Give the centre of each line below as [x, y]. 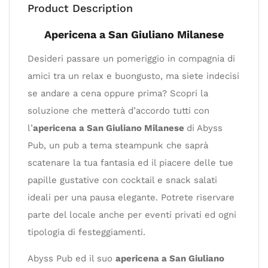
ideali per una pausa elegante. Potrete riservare [131, 197]
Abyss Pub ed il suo [71, 258]
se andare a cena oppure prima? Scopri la [118, 93]
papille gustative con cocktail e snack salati [122, 180]
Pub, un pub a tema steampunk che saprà [118, 145]
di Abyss [205, 128]
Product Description [80, 8]
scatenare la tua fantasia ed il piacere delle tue [130, 163]
